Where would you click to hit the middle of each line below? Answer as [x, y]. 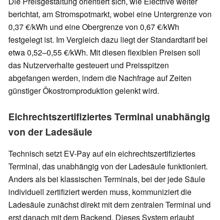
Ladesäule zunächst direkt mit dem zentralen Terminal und [110, 205]
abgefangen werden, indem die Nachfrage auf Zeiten [100, 78]
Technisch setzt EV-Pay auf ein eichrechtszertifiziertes [102, 154]
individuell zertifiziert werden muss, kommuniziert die [100, 192]
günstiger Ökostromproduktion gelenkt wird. [84, 91]
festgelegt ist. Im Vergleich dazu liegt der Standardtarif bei [108, 40]
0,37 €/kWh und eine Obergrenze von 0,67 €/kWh [94, 27]
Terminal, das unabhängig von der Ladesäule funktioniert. [108, 166]
